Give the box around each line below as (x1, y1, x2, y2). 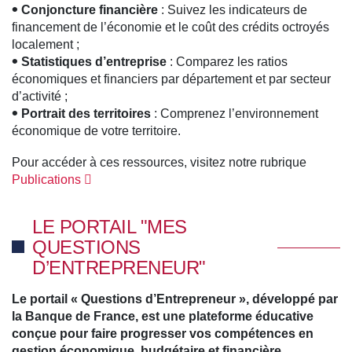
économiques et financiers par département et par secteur (12, 72, 331, 86)
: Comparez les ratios (167, 55, 288, 69)
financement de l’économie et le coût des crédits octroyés (12, 20, 329, 35)
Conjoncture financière (21, 3, 158, 17)
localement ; (12, 38, 79, 52)
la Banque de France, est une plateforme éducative (12, 310, 313, 324)
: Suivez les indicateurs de (158, 3, 307, 17)
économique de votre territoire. (12, 124, 181, 138)
